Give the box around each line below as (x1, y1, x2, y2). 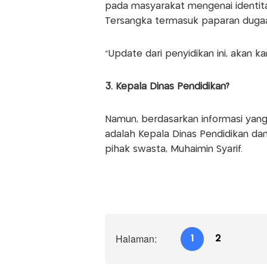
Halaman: (115, 231, 157, 246)
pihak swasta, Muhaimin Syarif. (104, 144, 243, 154)
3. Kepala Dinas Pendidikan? (104, 82, 229, 91)
